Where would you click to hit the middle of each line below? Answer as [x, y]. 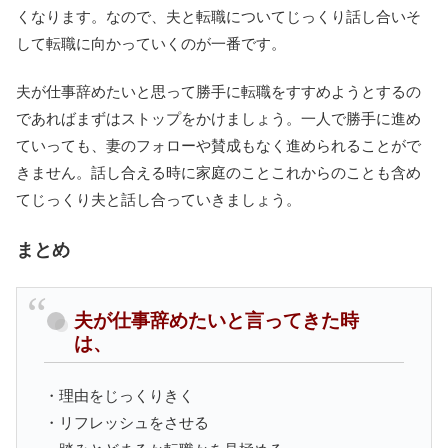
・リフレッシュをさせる [126, 423]
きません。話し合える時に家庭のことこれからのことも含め [218, 172]
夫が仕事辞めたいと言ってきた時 [216, 320]
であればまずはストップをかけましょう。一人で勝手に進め [218, 118]
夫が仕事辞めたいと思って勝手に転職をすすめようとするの [218, 91]
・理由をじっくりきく [119, 396]
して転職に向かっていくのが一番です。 [151, 43]
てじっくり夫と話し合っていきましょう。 [158, 199]
